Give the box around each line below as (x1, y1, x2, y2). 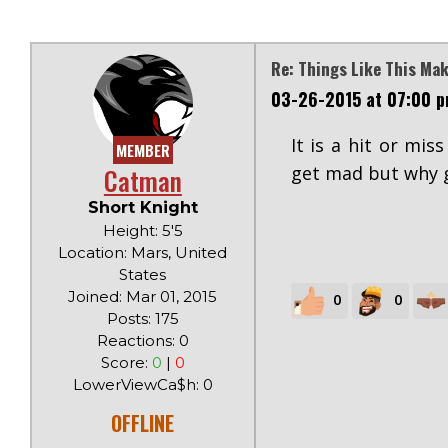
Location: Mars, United (58, 243, 228, 262)
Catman (103, 161, 182, 200)
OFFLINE (111, 408, 175, 438)
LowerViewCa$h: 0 (72, 375, 213, 394)
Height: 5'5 (102, 221, 183, 240)
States (119, 265, 167, 284)
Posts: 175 (106, 309, 179, 328)
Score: (100, 353, 152, 372)
